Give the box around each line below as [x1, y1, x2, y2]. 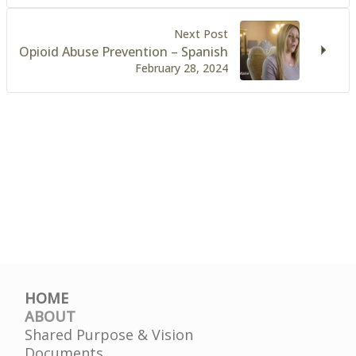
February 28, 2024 [134, 60, 228, 75]
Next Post [173, 25, 228, 41]
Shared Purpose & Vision [25, 324, 194, 344]
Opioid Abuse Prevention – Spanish [18, 42, 228, 60]
